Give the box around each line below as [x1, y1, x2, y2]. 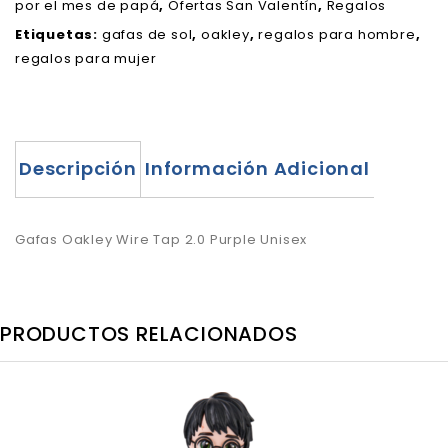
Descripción [19, 155, 137, 181]
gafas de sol [101, 24, 193, 44]
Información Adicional [144, 155, 370, 181]
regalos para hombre [258, 24, 416, 44]
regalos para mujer [15, 48, 157, 68]
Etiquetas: [15, 24, 102, 44]
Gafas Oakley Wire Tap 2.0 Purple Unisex [15, 229, 308, 249]
